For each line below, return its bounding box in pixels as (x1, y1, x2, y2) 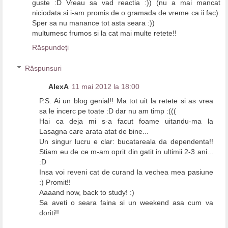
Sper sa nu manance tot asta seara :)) (32, 18, 155, 27)
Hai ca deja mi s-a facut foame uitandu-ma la (39, 117, 213, 126)
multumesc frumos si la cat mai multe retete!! (32, 28, 177, 37)
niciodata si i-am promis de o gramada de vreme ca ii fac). (32, 8, 220, 17)
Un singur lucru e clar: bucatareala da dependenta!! (39, 137, 213, 146)
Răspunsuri (25, 64, 62, 73)
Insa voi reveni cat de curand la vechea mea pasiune (39, 168, 213, 177)
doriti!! (39, 209, 60, 217)
